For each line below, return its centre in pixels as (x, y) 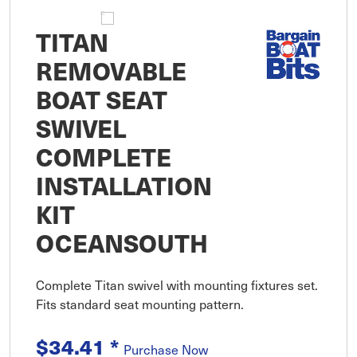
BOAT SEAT (102, 99)
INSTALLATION (124, 185)
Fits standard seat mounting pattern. (140, 304)
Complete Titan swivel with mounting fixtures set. (177, 285)
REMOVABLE (111, 71)
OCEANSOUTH (122, 243)
